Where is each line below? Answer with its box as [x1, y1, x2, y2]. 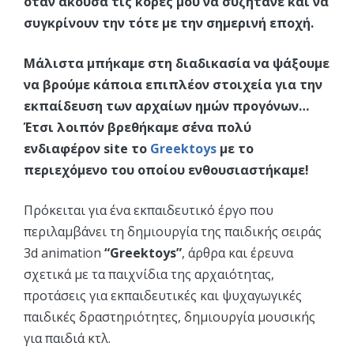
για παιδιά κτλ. [24, 330, 111, 347]
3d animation [24, 244, 104, 262]
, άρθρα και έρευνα [182, 244, 293, 262]
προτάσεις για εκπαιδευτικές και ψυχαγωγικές [24, 287, 302, 304]
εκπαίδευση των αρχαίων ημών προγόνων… [24, 97, 309, 115]
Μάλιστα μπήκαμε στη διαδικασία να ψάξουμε [24, 55, 330, 72]
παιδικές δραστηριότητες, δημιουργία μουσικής [24, 308, 315, 326]
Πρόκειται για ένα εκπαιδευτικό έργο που [24, 201, 273, 219]
